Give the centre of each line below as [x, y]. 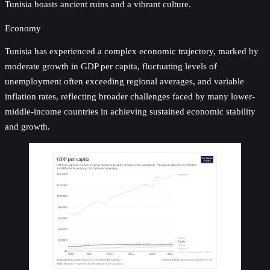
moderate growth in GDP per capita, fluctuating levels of [111, 66]
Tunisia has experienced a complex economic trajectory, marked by [132, 51]
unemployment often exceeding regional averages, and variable [124, 81]
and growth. [27, 126]
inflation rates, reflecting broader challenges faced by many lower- [130, 96]
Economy [23, 28]
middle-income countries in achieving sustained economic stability [130, 111]
